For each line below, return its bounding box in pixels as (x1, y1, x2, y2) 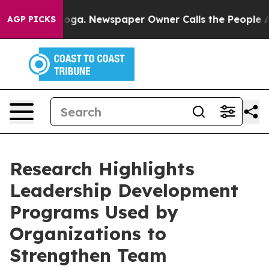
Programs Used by (10, 201, 178, 223)
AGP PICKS (7, 14, 56, 25)
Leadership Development (10, 179, 238, 202)
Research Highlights (10, 157, 195, 180)
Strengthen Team (10, 244, 167, 267)
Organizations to (10, 222, 166, 245)
